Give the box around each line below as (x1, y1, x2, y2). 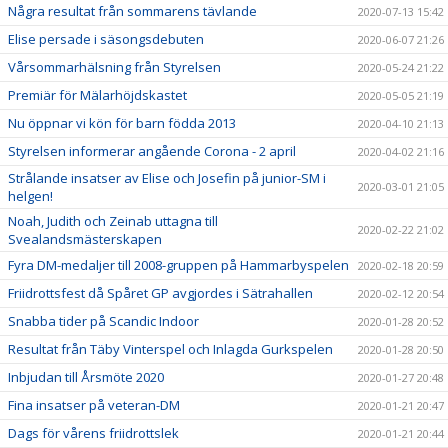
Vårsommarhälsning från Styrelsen (8, 58, 221, 77)
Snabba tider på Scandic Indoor (8, 312, 199, 331)
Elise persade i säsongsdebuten (8, 30, 204, 49)
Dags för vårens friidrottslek (8, 424, 179, 443)
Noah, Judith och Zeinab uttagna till (8, 212, 218, 231)
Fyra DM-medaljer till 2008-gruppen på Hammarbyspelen (8, 256, 349, 275)
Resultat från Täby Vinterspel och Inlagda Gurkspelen (8, 340, 333, 359)
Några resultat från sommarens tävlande (8, 2, 257, 21)
